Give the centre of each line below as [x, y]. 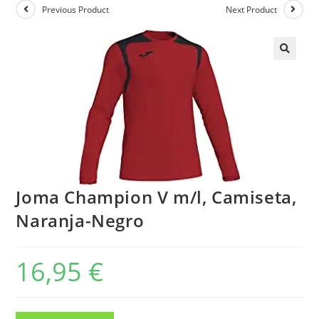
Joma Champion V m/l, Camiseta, [156, 197]
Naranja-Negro [80, 220]
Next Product [251, 10]
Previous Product [76, 10]
